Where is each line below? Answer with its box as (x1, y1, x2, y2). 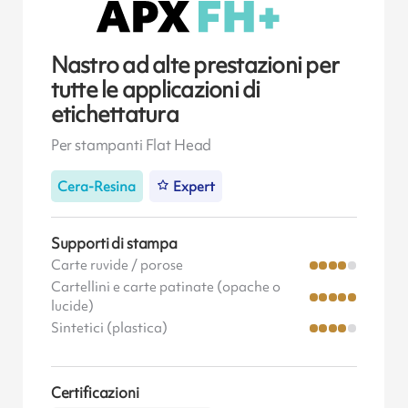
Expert (173, 177, 216, 196)
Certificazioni (50, 382, 139, 403)
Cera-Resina (57, 177, 137, 196)
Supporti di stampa (50, 233, 178, 254)
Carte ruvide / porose (50, 256, 183, 275)
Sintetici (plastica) (50, 319, 168, 338)
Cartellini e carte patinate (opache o (50, 278, 280, 297)
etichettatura (50, 98, 178, 129)
